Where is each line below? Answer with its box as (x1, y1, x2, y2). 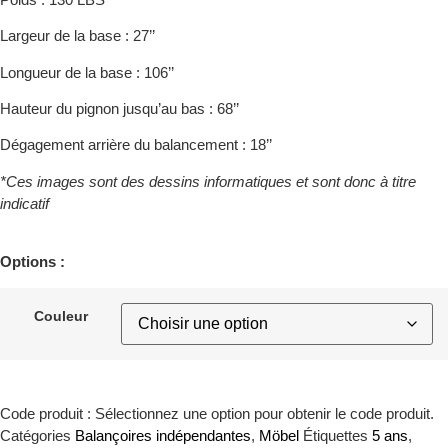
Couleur (33, 309, 88, 325)
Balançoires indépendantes (75, 427, 251, 445)
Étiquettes (303, 427, 368, 445)
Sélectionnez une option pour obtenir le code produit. (95, 405, 434, 423)
